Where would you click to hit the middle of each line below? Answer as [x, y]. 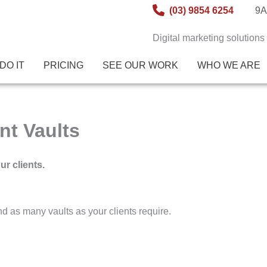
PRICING [63, 65]
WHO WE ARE [229, 65]
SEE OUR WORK [140, 65]
